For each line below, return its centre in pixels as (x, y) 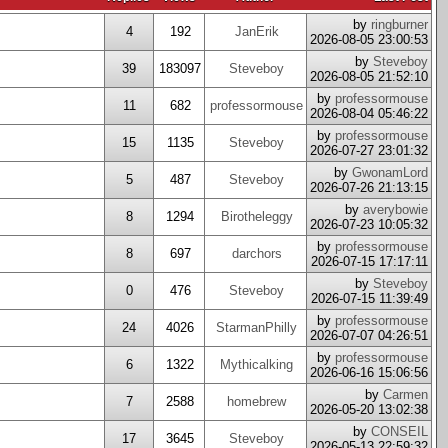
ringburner (399, 24)
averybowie (395, 209)
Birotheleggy (256, 216)
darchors (256, 253)
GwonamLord (390, 172)
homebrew (256, 401)
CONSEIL (399, 431)
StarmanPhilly (256, 327)
